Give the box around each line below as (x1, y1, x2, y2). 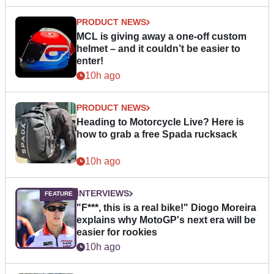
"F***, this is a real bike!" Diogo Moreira (76, 202, 256, 213)
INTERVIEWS (76, 188, 129, 199)
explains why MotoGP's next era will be (76, 215, 256, 226)
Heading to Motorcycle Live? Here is (76, 117, 244, 128)
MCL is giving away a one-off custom (76, 31, 246, 42)
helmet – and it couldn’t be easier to (76, 43, 240, 54)
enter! (76, 56, 103, 67)
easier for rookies (76, 227, 157, 238)
